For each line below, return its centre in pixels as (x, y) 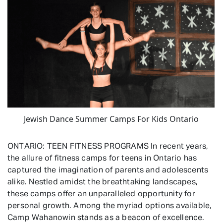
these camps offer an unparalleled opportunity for (101, 194)
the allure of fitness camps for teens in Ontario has (102, 158)
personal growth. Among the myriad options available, (110, 206)
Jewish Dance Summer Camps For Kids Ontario (111, 119)
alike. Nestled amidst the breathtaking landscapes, (103, 182)
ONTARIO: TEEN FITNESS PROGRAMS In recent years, (108, 146)
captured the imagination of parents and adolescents (108, 170)
